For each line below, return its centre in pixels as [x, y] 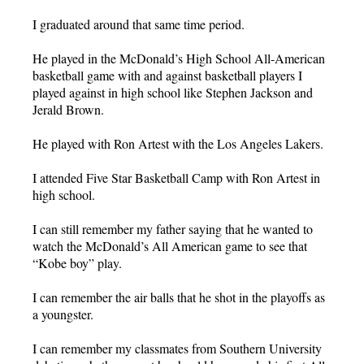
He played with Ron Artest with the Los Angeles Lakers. [178, 143]
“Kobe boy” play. [77, 262]
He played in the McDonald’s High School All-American [179, 58]
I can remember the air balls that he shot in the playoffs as [179, 297]
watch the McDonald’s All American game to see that [170, 245]
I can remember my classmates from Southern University [177, 348]
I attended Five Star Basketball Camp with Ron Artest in [176, 177]
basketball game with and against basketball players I [167, 75]
